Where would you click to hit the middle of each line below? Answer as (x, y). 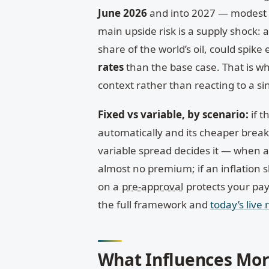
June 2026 (122, 13)
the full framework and (154, 204)
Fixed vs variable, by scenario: (173, 114)
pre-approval (152, 186)
